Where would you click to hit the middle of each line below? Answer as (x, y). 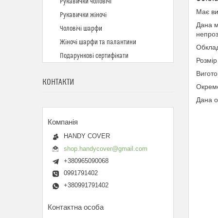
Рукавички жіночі (83, 15)
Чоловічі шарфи (81, 29)
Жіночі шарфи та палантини (98, 42)
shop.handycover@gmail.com (106, 148)
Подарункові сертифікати (94, 56)
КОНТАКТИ (58, 82)
